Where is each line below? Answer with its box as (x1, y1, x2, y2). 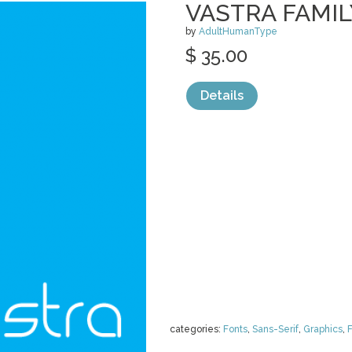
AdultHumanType (199, 26, 277, 37)
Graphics (303, 324, 343, 335)
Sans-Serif (252, 324, 299, 335)
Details (200, 88, 244, 103)
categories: (170, 324, 223, 335)
